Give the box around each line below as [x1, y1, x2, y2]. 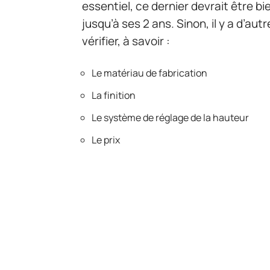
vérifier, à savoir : [82, 33, 170, 49]
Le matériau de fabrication [92, 66, 207, 80]
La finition [92, 88, 136, 102]
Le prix [92, 133, 120, 146]
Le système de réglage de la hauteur [92, 110, 249, 124]
